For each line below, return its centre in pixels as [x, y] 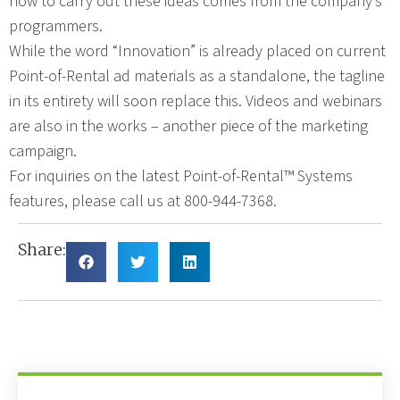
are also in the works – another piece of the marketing [188, 126]
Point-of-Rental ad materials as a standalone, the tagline [197, 76]
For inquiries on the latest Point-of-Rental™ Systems [181, 176]
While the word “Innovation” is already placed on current [197, 51]
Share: [42, 250]
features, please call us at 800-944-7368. [143, 201]
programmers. [56, 26]
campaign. [43, 151]
